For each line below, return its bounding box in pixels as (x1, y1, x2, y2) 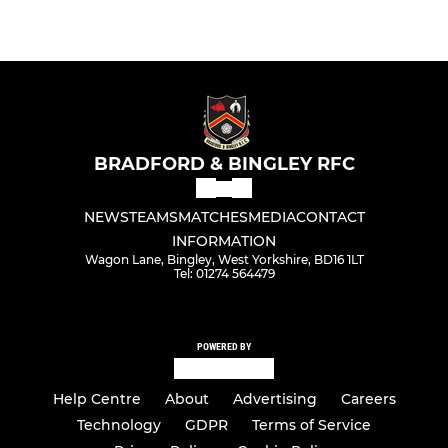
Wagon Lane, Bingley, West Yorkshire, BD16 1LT (84, 252, 364, 268)
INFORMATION (172, 232, 276, 251)
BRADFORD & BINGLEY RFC (93, 153, 355, 176)
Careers (340, 390, 396, 408)
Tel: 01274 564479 (173, 266, 275, 282)
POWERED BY (197, 341, 251, 353)
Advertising (232, 390, 317, 408)
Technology (77, 416, 161, 434)
